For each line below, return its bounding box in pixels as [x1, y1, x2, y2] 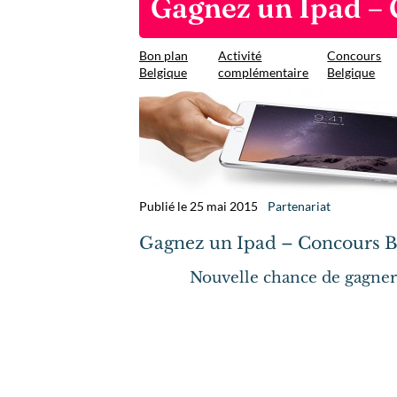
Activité [218, 48, 262, 63]
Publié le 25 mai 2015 [139, 198, 258, 214]
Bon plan [139, 48, 188, 63]
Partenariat [268, 198, 331, 214]
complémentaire [218, 65, 309, 80]
